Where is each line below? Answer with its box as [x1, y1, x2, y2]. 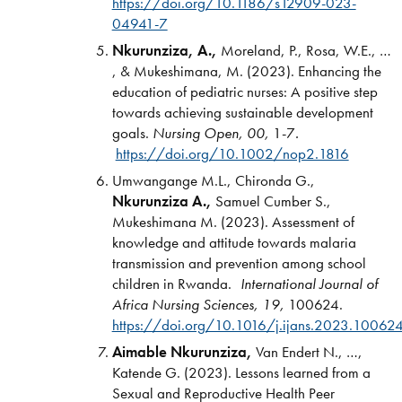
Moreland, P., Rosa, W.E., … [216, 39, 391, 60]
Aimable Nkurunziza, [111, 341, 252, 362]
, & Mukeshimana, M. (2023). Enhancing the [111, 60, 381, 81]
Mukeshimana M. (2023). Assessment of [111, 211, 354, 232]
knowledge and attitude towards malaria [111, 232, 356, 252]
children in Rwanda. [111, 273, 240, 293]
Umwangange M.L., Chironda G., [111, 170, 315, 190]
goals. [111, 122, 153, 143]
